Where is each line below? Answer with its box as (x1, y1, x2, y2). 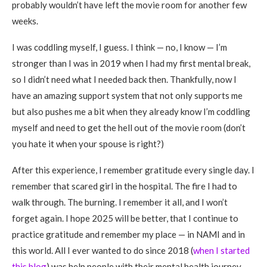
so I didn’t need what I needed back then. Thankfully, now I (12, 74, 237, 85)
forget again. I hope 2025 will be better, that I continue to (12, 213, 238, 223)
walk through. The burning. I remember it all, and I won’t (12, 197, 228, 207)
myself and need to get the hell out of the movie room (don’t (12, 122, 246, 133)
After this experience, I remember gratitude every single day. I (12, 164, 254, 175)
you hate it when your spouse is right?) (12, 138, 164, 149)
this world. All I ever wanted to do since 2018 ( (12, 245, 193, 256)
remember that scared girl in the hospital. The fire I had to (12, 181, 237, 191)
